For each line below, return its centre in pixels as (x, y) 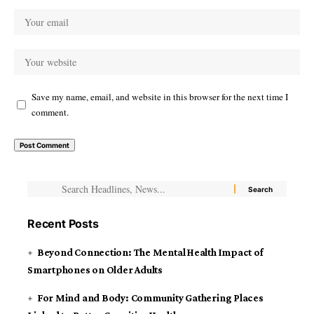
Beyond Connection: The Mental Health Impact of (150, 252)
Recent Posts (63, 224)
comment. (50, 112)
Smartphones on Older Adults (95, 270)
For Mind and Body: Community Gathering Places (150, 298)
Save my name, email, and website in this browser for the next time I (160, 97)
